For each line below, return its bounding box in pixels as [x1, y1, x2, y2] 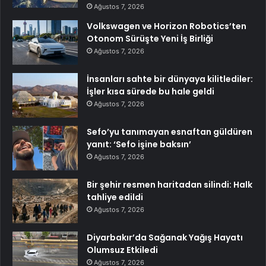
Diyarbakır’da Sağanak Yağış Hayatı [87, 232, 243, 243]
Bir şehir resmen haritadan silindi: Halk [87, 179, 252, 191]
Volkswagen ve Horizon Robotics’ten [87, 20, 246, 32]
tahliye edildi [87, 191, 143, 203]
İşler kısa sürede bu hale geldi [87, 85, 214, 97]
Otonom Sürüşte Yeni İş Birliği [87, 33, 213, 45]
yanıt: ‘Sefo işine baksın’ [87, 138, 191, 150]
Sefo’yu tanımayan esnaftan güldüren [87, 126, 252, 138]
